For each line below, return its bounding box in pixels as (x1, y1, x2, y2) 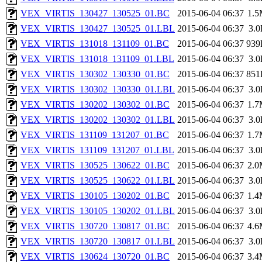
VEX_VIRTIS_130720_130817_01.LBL (20, 236, 175, 247)
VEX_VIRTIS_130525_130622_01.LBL (20, 175, 175, 186)
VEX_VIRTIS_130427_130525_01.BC (20, 8, 170, 19)
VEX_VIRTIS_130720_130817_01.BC (20, 221, 170, 232)
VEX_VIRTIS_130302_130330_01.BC (20, 69, 170, 80)
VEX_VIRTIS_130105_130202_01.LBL (20, 206, 175, 216)
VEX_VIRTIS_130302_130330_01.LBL (20, 84, 175, 95)
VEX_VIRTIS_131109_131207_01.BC (20, 130, 169, 140)
